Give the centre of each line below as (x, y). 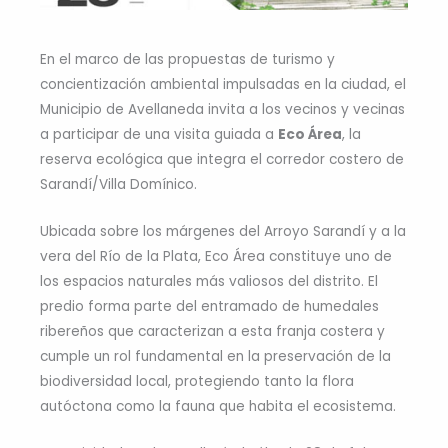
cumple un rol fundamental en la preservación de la (215, 357)
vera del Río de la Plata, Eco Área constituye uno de (216, 257)
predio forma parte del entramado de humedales (209, 307)
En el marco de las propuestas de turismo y (187, 60)
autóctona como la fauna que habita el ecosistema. (218, 407)
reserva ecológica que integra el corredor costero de (222, 160)
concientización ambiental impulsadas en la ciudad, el (223, 85)
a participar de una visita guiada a (159, 135)
